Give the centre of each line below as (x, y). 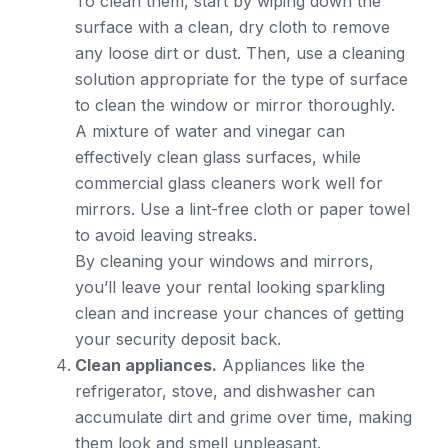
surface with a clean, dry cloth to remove (232, 26)
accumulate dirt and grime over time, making (243, 416)
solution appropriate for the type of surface (241, 78)
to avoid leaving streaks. (166, 234)
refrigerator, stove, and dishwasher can (225, 390)
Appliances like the (291, 364)
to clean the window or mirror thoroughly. (235, 104)
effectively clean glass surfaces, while (218, 156)
